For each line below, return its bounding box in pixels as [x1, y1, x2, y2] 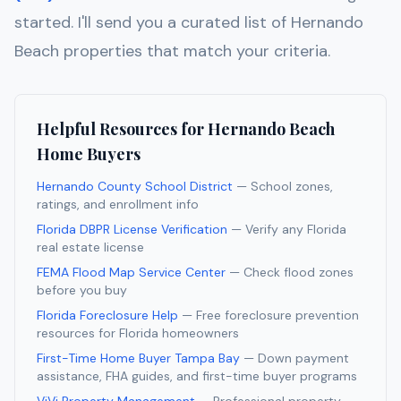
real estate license [37, 239, 144, 256]
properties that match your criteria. [59, 40, 330, 63]
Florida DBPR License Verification [37, 221, 227, 238]
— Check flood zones [229, 264, 354, 281]
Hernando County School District [37, 178, 233, 195]
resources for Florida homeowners [37, 325, 239, 342]
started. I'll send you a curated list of [14, 12, 291, 34]
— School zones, [236, 178, 333, 195]
